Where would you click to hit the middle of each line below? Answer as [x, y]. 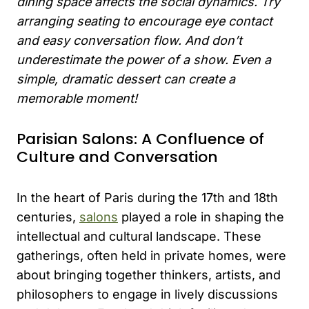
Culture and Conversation [117, 157]
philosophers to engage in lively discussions [147, 294]
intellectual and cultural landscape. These [139, 236]
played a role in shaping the [201, 217]
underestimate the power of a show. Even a [144, 59]
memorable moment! [77, 98]
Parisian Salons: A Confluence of [140, 139]
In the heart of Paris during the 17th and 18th [147, 197]
